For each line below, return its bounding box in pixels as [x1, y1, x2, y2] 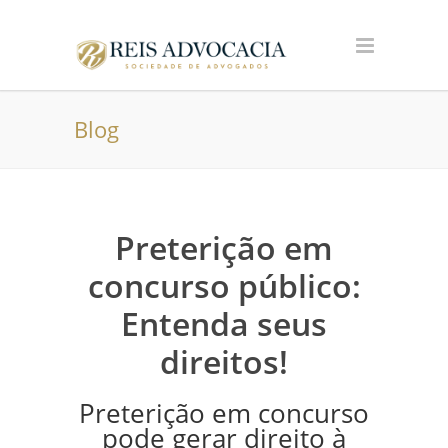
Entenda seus [121, 302, 327, 345]
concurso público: [87, 264, 361, 307]
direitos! [160, 340, 288, 383]
